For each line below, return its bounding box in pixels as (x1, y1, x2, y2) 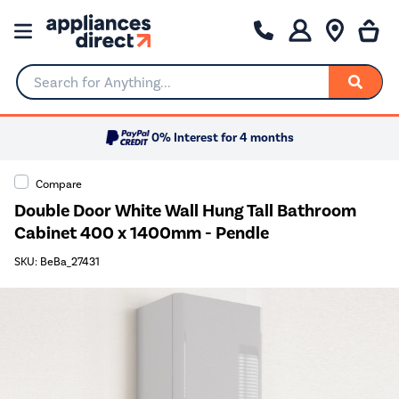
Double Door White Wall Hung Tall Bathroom (14, 199, 356, 222)
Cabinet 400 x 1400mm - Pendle (14, 221, 269, 244)
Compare (36, 176, 82, 191)
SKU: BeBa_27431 (14, 255, 100, 269)
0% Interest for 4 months (151, 130, 294, 146)
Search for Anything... (17, 81, 151, 97)
